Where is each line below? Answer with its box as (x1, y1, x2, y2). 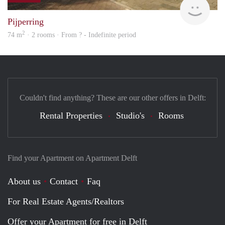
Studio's (116, 110, 145, 121)
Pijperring (8, 16, 44, 27)
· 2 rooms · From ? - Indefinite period (25, 31, 136, 39)
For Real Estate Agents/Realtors (8, 196, 124, 206)
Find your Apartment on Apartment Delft (8, 153, 137, 162)
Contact (50, 176, 78, 186)
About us (8, 176, 41, 186)
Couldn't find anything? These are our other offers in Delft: (19, 93, 206, 102)
